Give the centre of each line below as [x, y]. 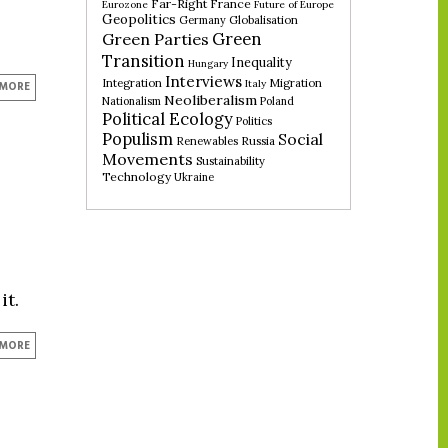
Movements [147, 158]
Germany [202, 19]
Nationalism [131, 100]
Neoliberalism [210, 99]
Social [300, 138]
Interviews [203, 81]
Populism [137, 138]
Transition [143, 60]
